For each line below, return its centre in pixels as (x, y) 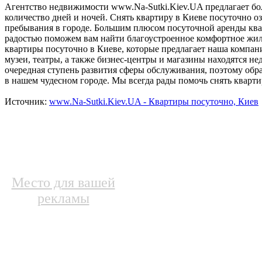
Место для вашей (63, 183)
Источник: (27, 102)
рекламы (63, 199)
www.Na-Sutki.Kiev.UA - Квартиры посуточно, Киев (154, 102)
